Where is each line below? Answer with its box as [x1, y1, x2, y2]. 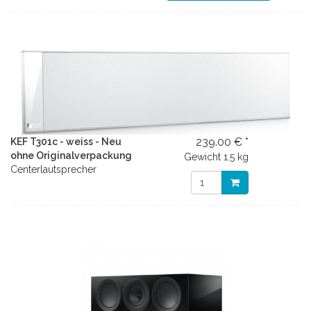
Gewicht [184, 151, 221, 162]
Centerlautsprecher [10, 164, 96, 175]
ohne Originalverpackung [10, 150, 132, 161]
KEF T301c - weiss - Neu [10, 136, 121, 147]
